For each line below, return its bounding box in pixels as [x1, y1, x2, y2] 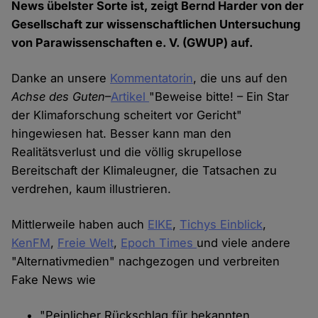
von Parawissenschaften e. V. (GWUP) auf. [11, 35, 254, 50]
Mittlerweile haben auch [11, 217, 148, 232]
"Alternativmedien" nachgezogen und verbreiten [11, 254, 280, 269]
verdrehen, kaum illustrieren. [11, 182, 172, 197]
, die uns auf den [193, 71, 288, 86]
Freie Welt [57, 236, 114, 251]
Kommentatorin [110, 71, 194, 86]
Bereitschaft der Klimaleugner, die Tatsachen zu [11, 163, 278, 178]
